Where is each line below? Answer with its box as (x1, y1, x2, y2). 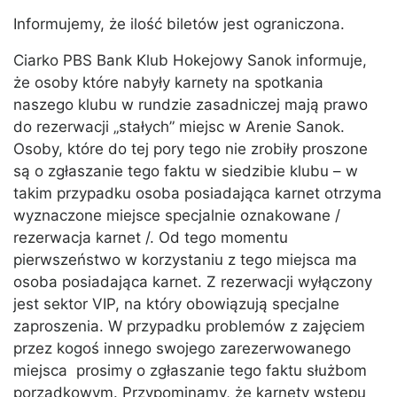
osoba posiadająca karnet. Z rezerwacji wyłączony (13, 273, 372, 292)
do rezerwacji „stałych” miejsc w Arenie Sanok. (13, 118, 345, 136)
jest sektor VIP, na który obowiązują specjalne (13, 295, 339, 314)
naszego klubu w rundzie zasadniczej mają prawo (13, 96, 368, 114)
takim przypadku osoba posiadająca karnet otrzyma (13, 184, 382, 203)
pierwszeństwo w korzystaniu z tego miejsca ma (13, 251, 357, 269)
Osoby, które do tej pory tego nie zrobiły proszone (13, 140, 368, 159)
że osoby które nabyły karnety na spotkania (13, 74, 323, 92)
